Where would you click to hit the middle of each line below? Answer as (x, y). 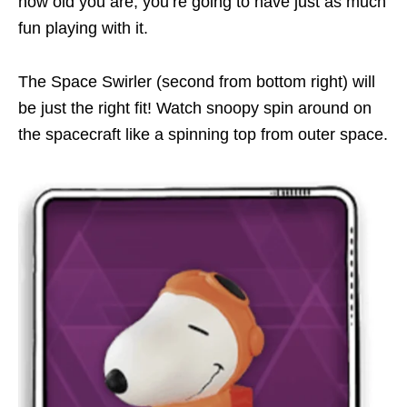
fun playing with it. (83, 29)
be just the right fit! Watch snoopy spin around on (195, 109)
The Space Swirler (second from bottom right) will (197, 82)
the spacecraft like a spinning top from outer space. (203, 135)
